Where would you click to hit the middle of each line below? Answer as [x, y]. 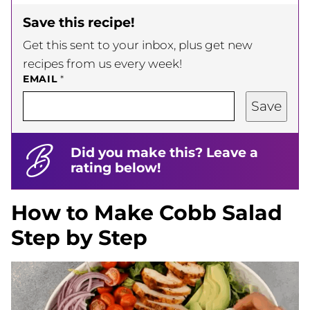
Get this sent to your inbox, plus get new [138, 45]
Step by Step [79, 237]
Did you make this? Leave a [164, 153]
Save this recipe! [79, 22]
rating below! [115, 168]
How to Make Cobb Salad [147, 212]
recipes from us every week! [102, 63]
